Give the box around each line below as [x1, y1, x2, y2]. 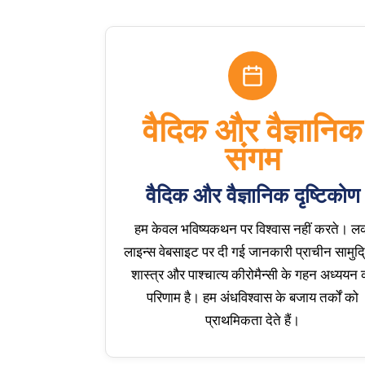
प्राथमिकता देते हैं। [205, 312, 300, 328]
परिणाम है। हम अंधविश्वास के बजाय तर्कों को [147, 289, 358, 306]
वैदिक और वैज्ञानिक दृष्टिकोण [145, 183, 360, 208]
